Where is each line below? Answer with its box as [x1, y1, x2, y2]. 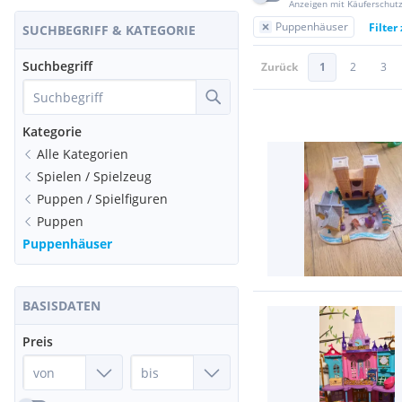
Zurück [261, 59, 298, 74]
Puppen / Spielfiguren [37, 190, 168, 207]
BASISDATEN [22, 297, 100, 314]
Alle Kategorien [37, 145, 128, 162]
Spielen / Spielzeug [37, 168, 152, 185]
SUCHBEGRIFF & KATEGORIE [22, 22, 196, 39]
